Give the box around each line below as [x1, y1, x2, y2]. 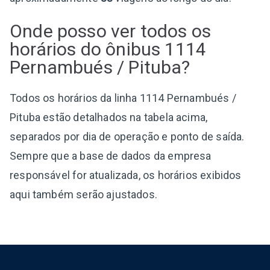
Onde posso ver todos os [10, 20, 212, 42]
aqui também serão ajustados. [10, 187, 158, 201]
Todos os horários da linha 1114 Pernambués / [10, 91, 236, 104]
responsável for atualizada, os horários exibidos [10, 168, 242, 181]
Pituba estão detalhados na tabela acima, [10, 110, 208, 124]
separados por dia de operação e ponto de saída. [10, 130, 245, 143]
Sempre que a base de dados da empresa [10, 149, 212, 162]
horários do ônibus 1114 [10, 38, 207, 60]
